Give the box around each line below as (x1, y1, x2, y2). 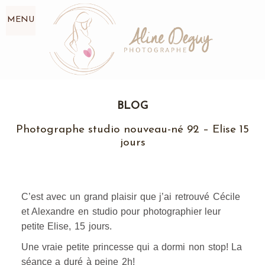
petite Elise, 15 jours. (21, 221, 112, 231)
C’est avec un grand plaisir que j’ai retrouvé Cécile (21, 191, 240, 202)
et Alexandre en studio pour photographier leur (21, 206, 221, 216)
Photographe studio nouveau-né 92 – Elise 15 (16, 124, 249, 135)
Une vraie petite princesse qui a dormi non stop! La (21, 241, 243, 252)
